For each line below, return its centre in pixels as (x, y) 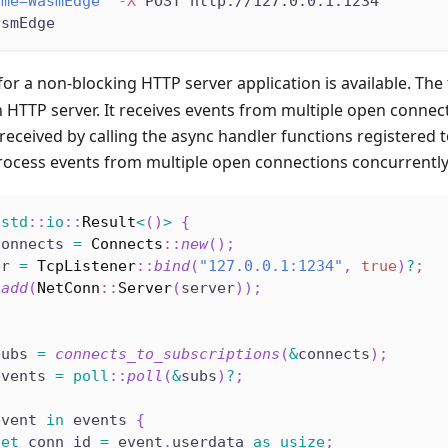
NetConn (68, 287)
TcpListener (86, 265)
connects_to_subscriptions (167, 353)
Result (109, 221)
